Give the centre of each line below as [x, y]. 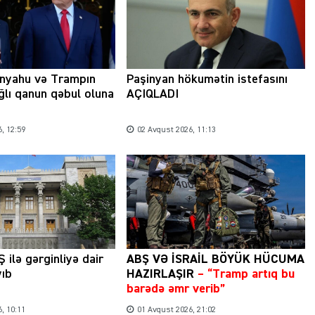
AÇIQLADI [152, 95]
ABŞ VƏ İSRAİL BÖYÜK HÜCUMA [215, 259]
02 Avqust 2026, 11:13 [176, 130]
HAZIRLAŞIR [160, 274]
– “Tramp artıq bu [246, 274]
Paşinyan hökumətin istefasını [207, 80]
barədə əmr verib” [175, 289]
